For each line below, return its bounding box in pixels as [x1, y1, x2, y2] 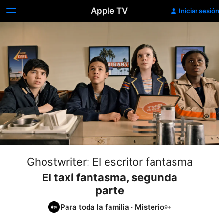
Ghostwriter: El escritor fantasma [26, 155, 193, 168]
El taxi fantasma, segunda [42, 171, 177, 184]
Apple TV [91, 6, 128, 16]
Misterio [135, 202, 164, 212]
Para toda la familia [60, 202, 129, 212]
